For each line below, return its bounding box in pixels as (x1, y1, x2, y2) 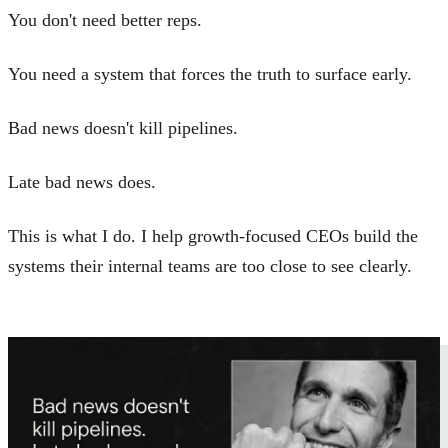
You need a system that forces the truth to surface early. (8, 63, 412, 84)
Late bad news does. (8, 171, 156, 192)
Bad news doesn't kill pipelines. (8, 117, 238, 138)
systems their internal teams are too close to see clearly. (8, 255, 412, 276)
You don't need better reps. (8, 9, 202, 30)
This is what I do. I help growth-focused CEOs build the (8, 225, 418, 246)
